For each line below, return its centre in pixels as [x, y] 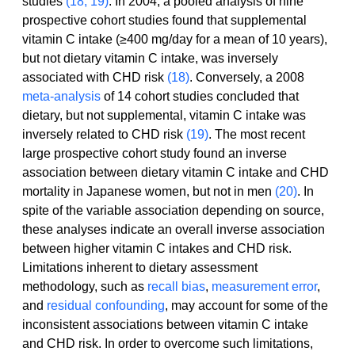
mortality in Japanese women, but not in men [149, 192]
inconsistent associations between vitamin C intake [167, 325]
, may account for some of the [248, 306]
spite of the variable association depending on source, [175, 211]
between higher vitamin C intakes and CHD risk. [157, 249]
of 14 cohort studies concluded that [201, 97]
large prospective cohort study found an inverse [156, 154]
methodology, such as [85, 287]
